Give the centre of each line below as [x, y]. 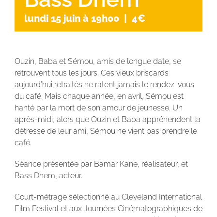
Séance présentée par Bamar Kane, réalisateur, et [101, 164]
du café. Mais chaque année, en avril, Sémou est [99, 96]
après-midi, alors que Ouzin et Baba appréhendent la [107, 119]
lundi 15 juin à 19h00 [72, 18]
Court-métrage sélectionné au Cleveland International [108, 197]
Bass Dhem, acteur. [48, 176]
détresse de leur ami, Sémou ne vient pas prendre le [106, 131]
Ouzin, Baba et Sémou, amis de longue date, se [98, 61]
